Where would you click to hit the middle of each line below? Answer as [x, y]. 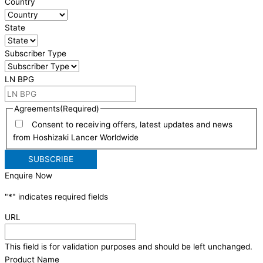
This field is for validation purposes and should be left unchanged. [129, 247]
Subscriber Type [36, 53]
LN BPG [19, 79]
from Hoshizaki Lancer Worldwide [76, 137]
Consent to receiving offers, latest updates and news [130, 124]
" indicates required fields [60, 196]
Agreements [37, 108]
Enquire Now [28, 176]
